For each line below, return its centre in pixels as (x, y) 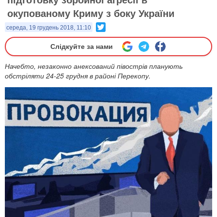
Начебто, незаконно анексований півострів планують (94, 66)
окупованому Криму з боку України (91, 13)
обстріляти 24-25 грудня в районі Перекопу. (78, 76)
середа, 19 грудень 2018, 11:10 (49, 28)
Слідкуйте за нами (81, 46)
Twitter (116, 26)
